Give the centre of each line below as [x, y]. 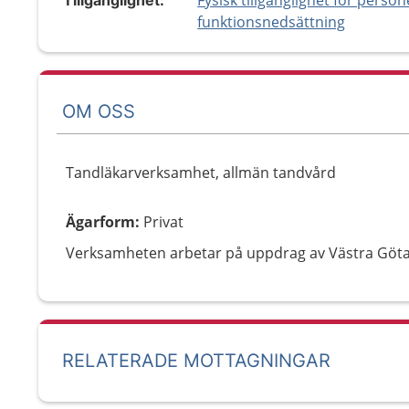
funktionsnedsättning [272, 22]
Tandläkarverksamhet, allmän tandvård [201, 173]
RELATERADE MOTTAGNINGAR [196, 361]
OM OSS [99, 111]
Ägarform [100, 222]
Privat [163, 222]
